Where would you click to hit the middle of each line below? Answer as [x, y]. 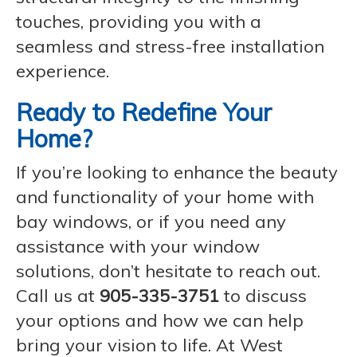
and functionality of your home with [165, 197]
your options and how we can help [160, 320]
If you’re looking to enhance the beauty [177, 172]
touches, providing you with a [139, 22]
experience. [63, 71]
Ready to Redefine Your [144, 112]
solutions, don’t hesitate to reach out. [168, 271]
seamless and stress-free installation [170, 46]
